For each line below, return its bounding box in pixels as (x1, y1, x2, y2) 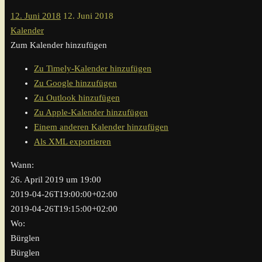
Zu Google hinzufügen (34, 78, 117, 88)
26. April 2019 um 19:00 (11, 175, 101, 185)
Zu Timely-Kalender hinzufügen (34, 64, 151, 74)
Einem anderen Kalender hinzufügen (34, 122, 168, 132)
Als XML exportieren (34, 137, 111, 147)
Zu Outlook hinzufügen (34, 93, 120, 103)
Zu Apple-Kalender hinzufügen (34, 108, 148, 118)
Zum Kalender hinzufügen (11, 40, 107, 50)
